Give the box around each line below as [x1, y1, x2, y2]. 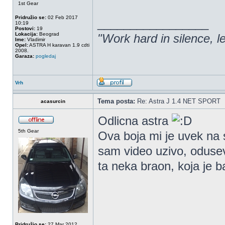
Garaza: [15, 53, 34, 59]
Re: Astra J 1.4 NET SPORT [135, 97, 220, 105]
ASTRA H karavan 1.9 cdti [28, 42, 89, 48]
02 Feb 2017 [46, 15, 78, 20]
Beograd [38, 31, 59, 37]
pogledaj [36, 53, 56, 59]
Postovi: [15, 26, 35, 31]
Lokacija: [15, 31, 38, 37]
